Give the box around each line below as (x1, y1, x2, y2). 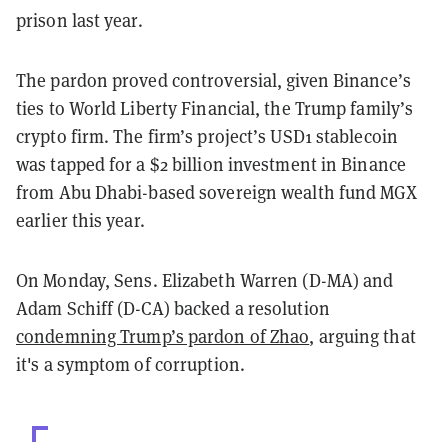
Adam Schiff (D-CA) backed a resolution (16, 295, 330, 320)
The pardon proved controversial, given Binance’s (16, 67, 411, 92)
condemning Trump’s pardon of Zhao (16, 323, 310, 348)
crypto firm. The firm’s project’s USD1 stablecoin (16, 123, 398, 148)
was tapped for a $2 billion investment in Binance (16, 151, 406, 176)
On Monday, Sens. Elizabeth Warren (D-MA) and (16, 267, 394, 292)
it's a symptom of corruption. (16, 351, 245, 376)
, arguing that (309, 323, 416, 348)
